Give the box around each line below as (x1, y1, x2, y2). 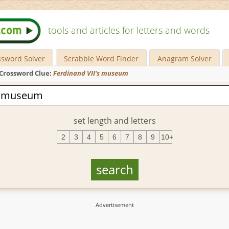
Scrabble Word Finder (64, 54, 139, 63)
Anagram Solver (157, 54, 212, 63)
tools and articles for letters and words (48, 24, 210, 36)
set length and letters (73, 114, 156, 126)
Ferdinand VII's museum (53, 69, 128, 78)
